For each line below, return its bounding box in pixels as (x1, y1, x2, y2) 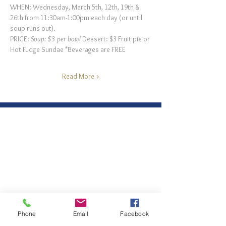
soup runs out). (10, 24, 55, 33)
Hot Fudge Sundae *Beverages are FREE (10, 45, 126, 54)
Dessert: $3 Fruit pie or (82, 34, 151, 43)
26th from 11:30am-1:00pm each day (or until (10, 13, 144, 22)
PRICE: (10, 34, 31, 43)
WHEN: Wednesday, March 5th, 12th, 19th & (10, 3, 141, 12)
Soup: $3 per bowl (31, 34, 82, 43)
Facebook (120, 209, 149, 217)
